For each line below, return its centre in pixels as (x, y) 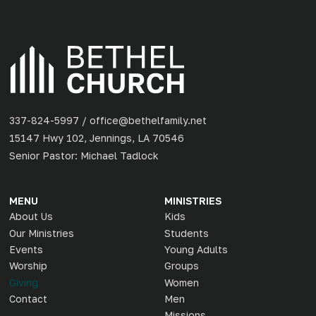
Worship (29, 266)
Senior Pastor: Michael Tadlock (84, 155)
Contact (29, 298)
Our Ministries (42, 233)
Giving (24, 282)
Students (186, 233)
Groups (181, 266)
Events (26, 249)
